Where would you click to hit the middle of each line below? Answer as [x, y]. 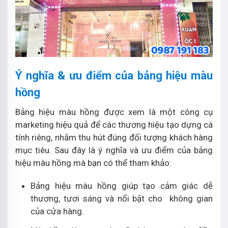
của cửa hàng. [57, 211]
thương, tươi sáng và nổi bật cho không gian [122, 198]
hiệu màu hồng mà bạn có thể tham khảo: [93, 163]
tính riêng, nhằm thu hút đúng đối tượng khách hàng [114, 137]
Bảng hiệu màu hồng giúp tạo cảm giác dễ [122, 186]
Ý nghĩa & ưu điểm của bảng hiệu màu [114, 75]
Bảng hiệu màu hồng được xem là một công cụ [114, 112]
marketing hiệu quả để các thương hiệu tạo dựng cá [114, 124]
